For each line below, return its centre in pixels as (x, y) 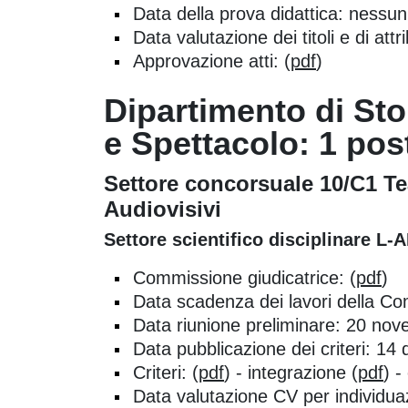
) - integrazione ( (291, 372)
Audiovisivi (163, 209)
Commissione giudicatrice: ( (245, 277)
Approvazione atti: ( (212, 61)
